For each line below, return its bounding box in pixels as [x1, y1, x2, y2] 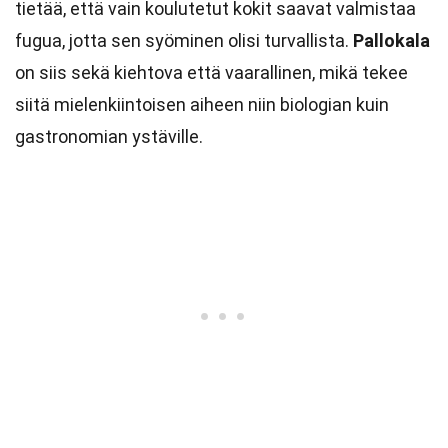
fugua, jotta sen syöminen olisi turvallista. [15, 30, 353, 51]
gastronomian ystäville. [15, 126, 203, 147]
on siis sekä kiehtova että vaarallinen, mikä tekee [15, 62, 408, 83]
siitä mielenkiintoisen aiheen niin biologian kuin [15, 94, 389, 115]
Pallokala [353, 30, 430, 51]
